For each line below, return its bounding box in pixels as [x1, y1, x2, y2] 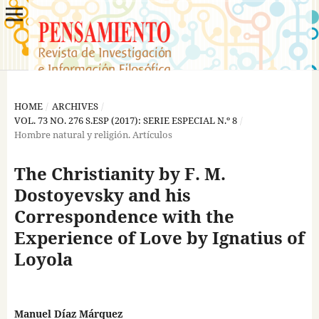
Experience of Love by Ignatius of [14, 225, 305, 249]
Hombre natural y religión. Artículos [14, 127, 172, 141]
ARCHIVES [51, 99, 98, 113]
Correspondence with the [14, 204, 234, 228]
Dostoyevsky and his [14, 182, 191, 206]
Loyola [14, 246, 73, 271]
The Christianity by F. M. [14, 161, 226, 185]
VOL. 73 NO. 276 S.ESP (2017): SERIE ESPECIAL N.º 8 [14, 113, 237, 127]
